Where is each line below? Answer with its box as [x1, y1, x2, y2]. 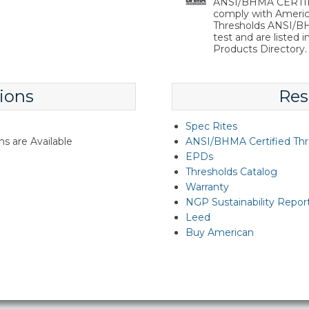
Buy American [185, 226, 254, 239]
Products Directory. [212, 43, 307, 55]
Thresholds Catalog [185, 166, 277, 178]
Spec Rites [185, 120, 237, 132]
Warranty [185, 181, 229, 193]
